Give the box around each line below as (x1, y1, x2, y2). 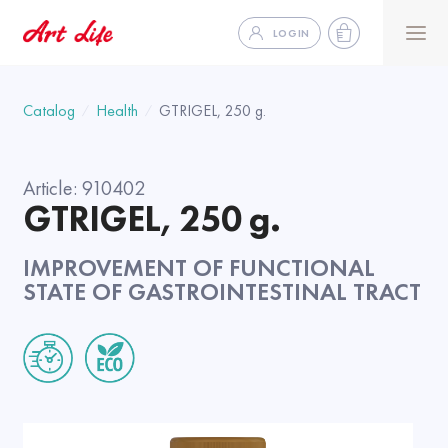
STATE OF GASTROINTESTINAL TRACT (23, 276, 421, 307)
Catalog (23, 100, 75, 121)
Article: (23, 175, 82, 201)
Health (96, 100, 138, 121)
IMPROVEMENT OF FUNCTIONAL (23, 252, 375, 283)
